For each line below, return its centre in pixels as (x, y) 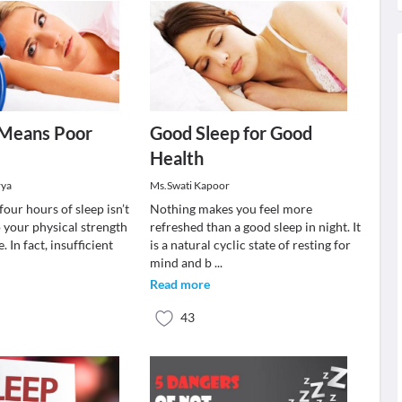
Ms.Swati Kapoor (189, 185)
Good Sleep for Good (231, 133)
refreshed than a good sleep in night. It (255, 227)
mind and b (182, 262)
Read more (179, 284)
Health (176, 158)
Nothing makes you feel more (231, 209)
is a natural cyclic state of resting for (250, 245)
